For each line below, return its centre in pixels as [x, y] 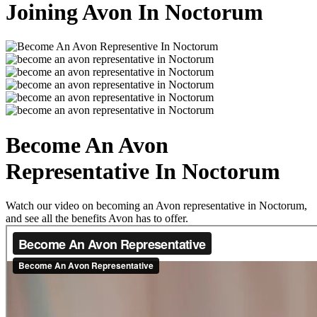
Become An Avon [87, 145]
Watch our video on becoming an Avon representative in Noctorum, [156, 206]
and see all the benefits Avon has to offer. [97, 218]
